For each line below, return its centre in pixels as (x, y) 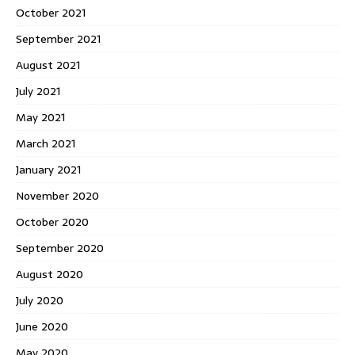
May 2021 (40, 117)
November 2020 (57, 195)
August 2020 (50, 274)
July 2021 (38, 91)
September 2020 (60, 248)
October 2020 (52, 221)
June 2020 (42, 326)
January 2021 (48, 169)
